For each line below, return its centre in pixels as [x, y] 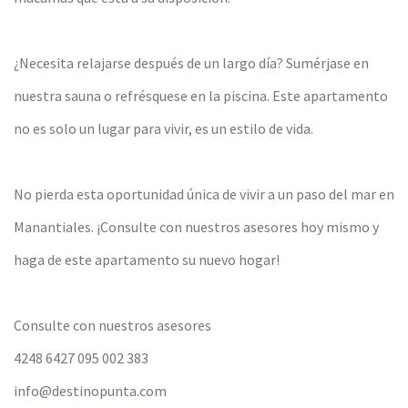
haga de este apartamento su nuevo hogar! [147, 260]
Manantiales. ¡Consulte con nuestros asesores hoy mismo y [196, 227]
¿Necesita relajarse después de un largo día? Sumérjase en [191, 63]
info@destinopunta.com [90, 391]
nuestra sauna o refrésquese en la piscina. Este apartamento [201, 96]
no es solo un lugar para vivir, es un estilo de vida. [163, 129]
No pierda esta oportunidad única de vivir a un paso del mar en [204, 194]
